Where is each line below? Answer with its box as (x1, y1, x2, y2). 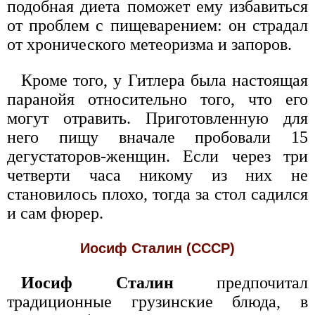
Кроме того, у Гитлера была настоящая (21, 71, 308, 89)
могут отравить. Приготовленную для (7, 109, 308, 127)
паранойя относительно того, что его (7, 90, 308, 108)
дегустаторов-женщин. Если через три (7, 147, 308, 165)
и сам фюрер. (7, 204, 103, 222)
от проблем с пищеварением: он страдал (7, 16, 308, 34)
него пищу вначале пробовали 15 (7, 128, 308, 146)
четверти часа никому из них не (7, 166, 308, 184)
